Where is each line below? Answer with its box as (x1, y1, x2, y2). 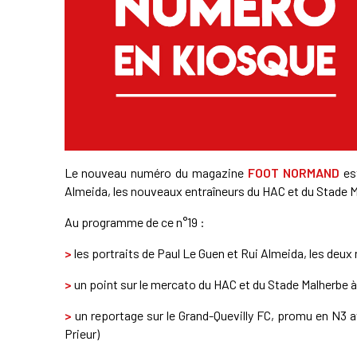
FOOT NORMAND (248, 164, 340, 180)
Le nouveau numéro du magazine (64, 164, 249, 180)
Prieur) (64, 325, 100, 341)
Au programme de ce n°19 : (64, 214, 205, 229)
